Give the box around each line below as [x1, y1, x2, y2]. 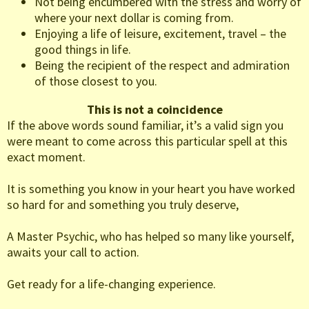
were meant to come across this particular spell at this [7, 133, 288, 150]
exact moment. [7, 149, 86, 166]
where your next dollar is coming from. [34, 10, 234, 26]
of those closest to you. [34, 73, 157, 90]
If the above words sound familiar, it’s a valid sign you [7, 117, 283, 134]
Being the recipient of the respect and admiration [34, 57, 290, 74]
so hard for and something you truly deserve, [7, 197, 239, 213]
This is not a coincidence [86, 101, 223, 118]
